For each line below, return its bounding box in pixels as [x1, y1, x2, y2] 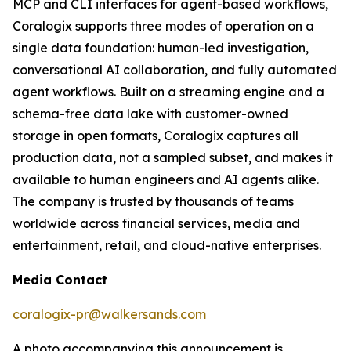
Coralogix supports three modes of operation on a [13, 18, 314, 34]
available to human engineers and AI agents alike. [13, 172, 319, 187]
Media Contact [13, 272, 107, 288]
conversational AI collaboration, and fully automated [13, 62, 337, 78]
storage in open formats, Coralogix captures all [13, 128, 299, 143]
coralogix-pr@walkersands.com [13, 306, 206, 322]
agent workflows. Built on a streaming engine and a [13, 84, 324, 100]
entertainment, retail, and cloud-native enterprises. [13, 237, 321, 253]
